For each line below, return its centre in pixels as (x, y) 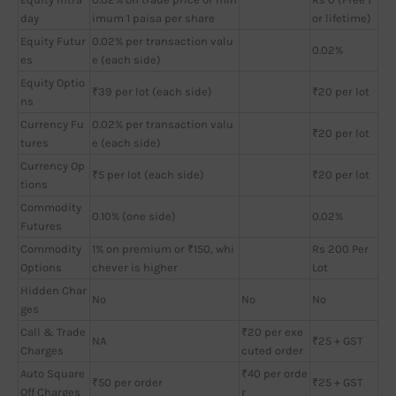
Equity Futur (53, 41)
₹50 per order (127, 382)
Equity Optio (53, 82)
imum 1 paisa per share (153, 18)
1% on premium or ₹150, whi (163, 248)
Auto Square (53, 373)
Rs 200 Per (340, 248)
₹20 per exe (272, 331)
